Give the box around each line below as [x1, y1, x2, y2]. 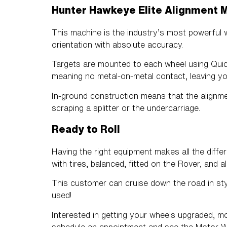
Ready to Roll [52, 124, 120, 135]
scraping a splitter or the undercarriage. [52, 103, 200, 112]
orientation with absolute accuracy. [52, 40, 183, 49]
